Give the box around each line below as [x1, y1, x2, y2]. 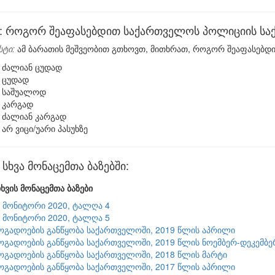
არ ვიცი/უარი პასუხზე [2, 122, 88, 134]
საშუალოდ [2, 85, 46, 98]
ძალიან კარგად [2, 110, 66, 122]
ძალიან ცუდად [2, 61, 62, 73]
